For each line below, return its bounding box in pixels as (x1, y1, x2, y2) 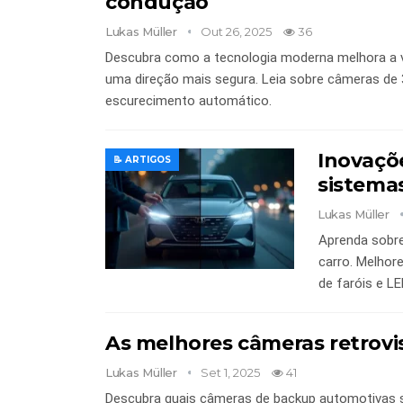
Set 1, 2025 (201, 364, 261, 380)
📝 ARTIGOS (113, 153, 171, 166)
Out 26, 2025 (201, 23, 273, 39)
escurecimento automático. (105, 92, 272, 109)
